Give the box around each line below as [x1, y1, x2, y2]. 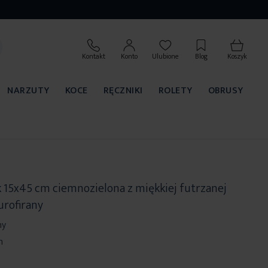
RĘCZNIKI [103, 82, 143, 99]
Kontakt [81, 50, 105, 63]
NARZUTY [7, 82, 50, 99]
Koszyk [227, 50, 247, 63]
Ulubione [151, 50, 179, 63]
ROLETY [158, 82, 193, 99]
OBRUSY [208, 82, 243, 99]
